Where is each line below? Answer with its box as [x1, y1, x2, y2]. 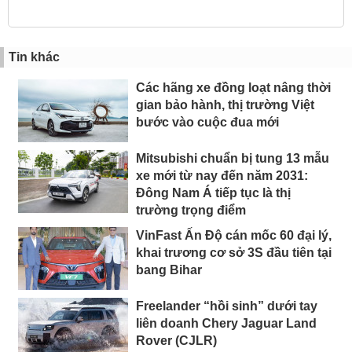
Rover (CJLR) [136, 333, 217, 347]
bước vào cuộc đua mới [136, 115, 279, 129]
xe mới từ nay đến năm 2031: [136, 168, 308, 182]
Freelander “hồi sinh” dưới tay [136, 299, 317, 313]
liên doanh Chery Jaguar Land [136, 316, 317, 330]
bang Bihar [136, 262, 202, 277]
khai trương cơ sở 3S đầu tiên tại [136, 245, 332, 259]
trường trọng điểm [136, 203, 246, 217]
